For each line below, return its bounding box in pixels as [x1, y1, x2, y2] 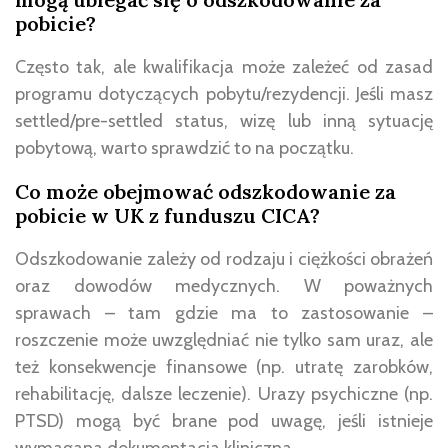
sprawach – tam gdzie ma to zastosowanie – [15, 301, 433, 324]
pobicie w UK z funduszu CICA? [15, 202, 320, 228]
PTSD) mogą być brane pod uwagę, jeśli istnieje [15, 409, 433, 432]
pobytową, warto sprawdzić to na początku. [15, 136, 354, 159]
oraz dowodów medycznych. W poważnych [15, 274, 433, 297]
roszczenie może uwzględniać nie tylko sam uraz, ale [15, 328, 433, 351]
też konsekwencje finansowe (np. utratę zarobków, [15, 355, 433, 378]
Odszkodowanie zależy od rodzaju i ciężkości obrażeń [15, 247, 433, 270]
